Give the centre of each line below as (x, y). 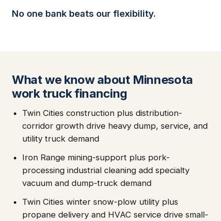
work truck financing (70, 93)
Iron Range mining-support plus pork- (96, 157)
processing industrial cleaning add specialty (106, 170)
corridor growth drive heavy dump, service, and (115, 126)
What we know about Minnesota (102, 79)
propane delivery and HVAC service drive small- (115, 214)
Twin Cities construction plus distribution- (102, 113)
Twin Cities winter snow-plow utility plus (100, 202)
